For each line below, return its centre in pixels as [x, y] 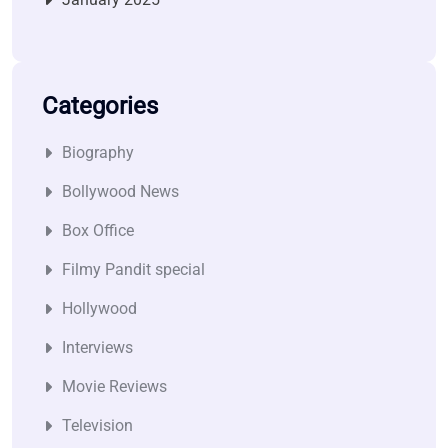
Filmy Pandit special [133, 269]
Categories [100, 105]
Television [97, 425]
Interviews [97, 347]
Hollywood [99, 308]
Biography [98, 152]
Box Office [98, 230]
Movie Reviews [114, 386]
